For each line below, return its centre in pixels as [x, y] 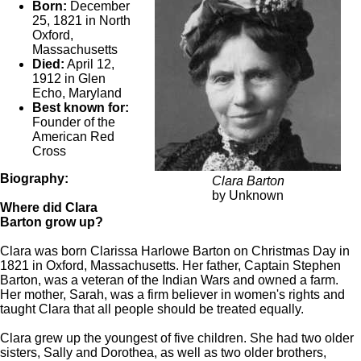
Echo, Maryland [77, 93]
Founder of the [74, 122]
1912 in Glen [69, 79]
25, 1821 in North [81, 21]
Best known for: [81, 108]
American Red [73, 137]
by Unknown [248, 196]
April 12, [89, 64]
